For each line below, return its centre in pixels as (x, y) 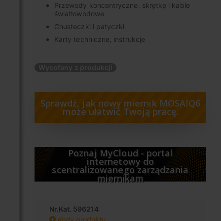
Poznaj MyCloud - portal (120, 153)
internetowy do (120, 162)
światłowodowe (79, 14)
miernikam (120, 178)
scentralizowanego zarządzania (120, 170)
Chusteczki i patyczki (90, 27)
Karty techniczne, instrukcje (100, 39)
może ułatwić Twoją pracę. (120, 112)
